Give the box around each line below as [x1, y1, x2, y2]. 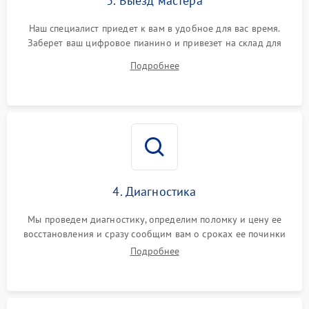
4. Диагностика [112, 183, 197, 200]
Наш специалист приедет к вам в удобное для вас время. [28, 22, 281, 35]
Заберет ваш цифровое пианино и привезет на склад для [27, 37, 282, 50]
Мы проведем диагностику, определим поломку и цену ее [28, 213, 281, 226]
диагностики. [126, 51, 183, 64]
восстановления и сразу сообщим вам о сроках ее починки [23, 228, 286, 241]
